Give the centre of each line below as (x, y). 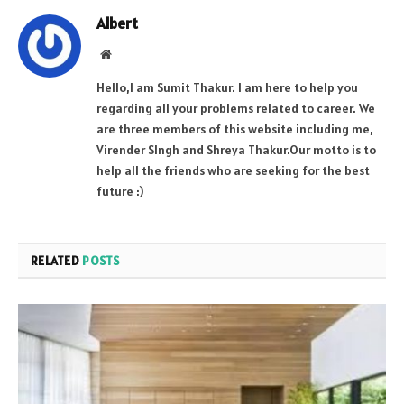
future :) (120, 192)
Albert (117, 24)
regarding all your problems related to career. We (236, 109)
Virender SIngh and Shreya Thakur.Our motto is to (236, 150)
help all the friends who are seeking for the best (233, 171)
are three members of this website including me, (235, 129)
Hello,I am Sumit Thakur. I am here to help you (227, 88)
